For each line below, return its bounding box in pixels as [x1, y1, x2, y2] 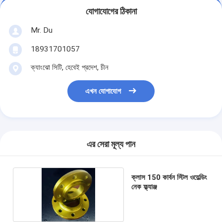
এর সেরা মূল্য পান [87, 139, 135, 150]
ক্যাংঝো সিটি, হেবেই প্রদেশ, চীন [30, 62, 109, 72]
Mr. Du [30, 25, 53, 35]
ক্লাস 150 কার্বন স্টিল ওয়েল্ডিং [131, 172, 208, 182]
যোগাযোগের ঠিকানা [85, 6, 137, 17]
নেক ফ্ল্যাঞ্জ [131, 182, 158, 191]
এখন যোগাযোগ [85, 87, 121, 96]
